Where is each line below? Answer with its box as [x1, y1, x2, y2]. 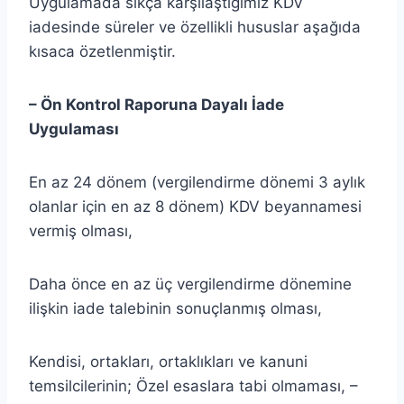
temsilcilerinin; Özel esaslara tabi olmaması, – [29, 376, 358, 395]
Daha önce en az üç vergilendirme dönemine [29, 274, 352, 293]
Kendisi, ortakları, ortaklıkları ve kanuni [29, 352, 308, 371]
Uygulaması [29, 119, 119, 138]
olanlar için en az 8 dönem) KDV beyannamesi [29, 197, 362, 216]
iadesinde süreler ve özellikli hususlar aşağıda [29, 17, 361, 36]
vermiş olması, [29, 221, 133, 240]
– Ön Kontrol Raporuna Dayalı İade [29, 95, 284, 114]
